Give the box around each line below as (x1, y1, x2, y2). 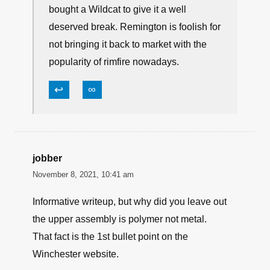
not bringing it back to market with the (49, 39, 207, 50)
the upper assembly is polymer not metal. (33, 214, 207, 225)
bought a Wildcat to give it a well (49, 4, 186, 15)
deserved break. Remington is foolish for (49, 22, 221, 33)
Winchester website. (33, 249, 119, 260)
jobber (33, 153, 62, 164)
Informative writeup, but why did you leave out (33, 196, 227, 207)
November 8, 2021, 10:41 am (33, 170, 134, 180)
